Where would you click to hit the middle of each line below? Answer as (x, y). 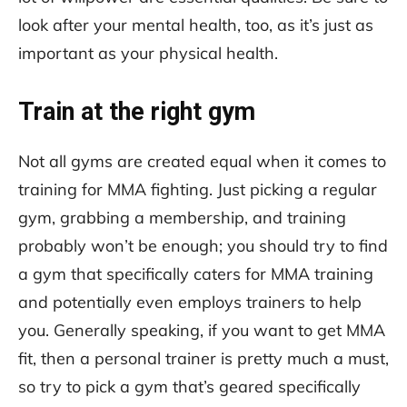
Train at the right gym (137, 111)
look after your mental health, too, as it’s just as (196, 25)
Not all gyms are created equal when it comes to (202, 161)
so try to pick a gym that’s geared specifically (189, 386)
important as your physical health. (148, 53)
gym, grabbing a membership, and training (182, 217)
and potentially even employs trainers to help (190, 302)
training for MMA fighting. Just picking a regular (198, 189)
